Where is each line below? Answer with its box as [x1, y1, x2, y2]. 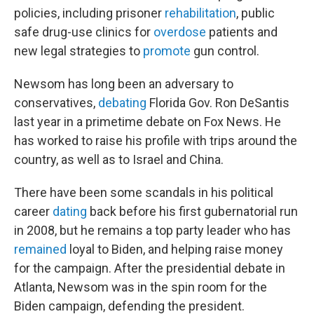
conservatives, [14, 95, 98, 110]
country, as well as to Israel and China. [14, 152, 224, 167]
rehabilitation [165, 6, 236, 20]
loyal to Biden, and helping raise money [67, 242, 283, 257]
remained [14, 242, 67, 257]
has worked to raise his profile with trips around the [14, 133, 297, 148]
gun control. [191, 43, 259, 58]
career [14, 204, 53, 219]
